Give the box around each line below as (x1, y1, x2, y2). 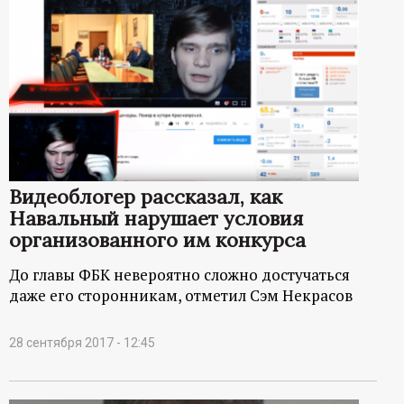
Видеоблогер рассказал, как (9, 183, 282, 209)
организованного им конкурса (9, 226, 306, 252)
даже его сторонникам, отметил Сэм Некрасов (9, 284, 353, 306)
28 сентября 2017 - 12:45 (9, 335, 155, 350)
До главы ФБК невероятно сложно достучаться (9, 263, 350, 285)
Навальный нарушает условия (9, 205, 303, 231)
